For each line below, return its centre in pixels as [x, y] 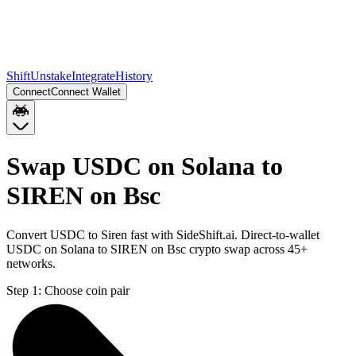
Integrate [93, 76]
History [134, 76]
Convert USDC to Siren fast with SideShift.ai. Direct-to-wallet [163, 234]
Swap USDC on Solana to [145, 166]
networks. [31, 263]
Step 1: [24, 290]
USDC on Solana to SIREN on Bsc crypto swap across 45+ [157, 249]
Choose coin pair [87, 290]
